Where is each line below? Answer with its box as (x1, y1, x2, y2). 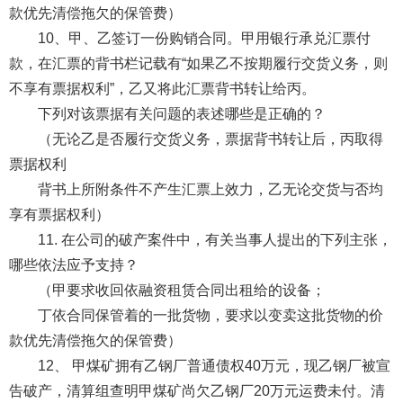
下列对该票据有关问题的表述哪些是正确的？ (37, 105, 326, 121)
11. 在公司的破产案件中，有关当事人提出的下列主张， (37, 231, 392, 247)
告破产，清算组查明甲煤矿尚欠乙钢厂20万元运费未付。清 (8, 382, 385, 399)
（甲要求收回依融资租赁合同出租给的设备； (37, 282, 326, 298)
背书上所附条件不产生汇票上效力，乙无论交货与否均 (37, 181, 383, 197)
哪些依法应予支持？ (8, 256, 139, 273)
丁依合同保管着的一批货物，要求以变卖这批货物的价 (37, 307, 383, 323)
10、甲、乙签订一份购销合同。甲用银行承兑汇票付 (37, 30, 371, 46)
